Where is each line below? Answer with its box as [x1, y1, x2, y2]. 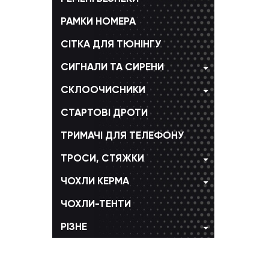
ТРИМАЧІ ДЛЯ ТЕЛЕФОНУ [61, 128, 184, 141]
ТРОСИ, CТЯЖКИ [61, 151, 144, 164]
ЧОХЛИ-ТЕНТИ [61, 197, 131, 210]
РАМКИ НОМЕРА [61, 14, 136, 27]
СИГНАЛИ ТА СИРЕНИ [61, 60, 164, 73]
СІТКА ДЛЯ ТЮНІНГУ [61, 37, 161, 50]
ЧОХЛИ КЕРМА [61, 174, 129, 187]
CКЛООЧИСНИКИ [61, 83, 145, 95]
